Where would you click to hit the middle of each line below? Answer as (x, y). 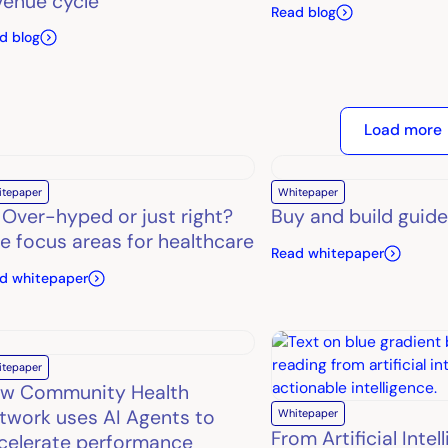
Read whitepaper (327, 252)
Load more (402, 130)
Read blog (303, 12)
